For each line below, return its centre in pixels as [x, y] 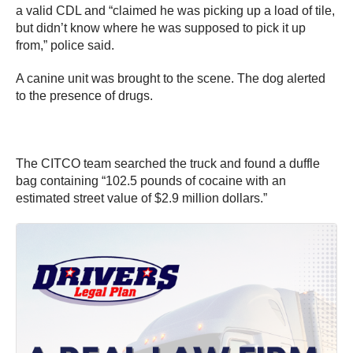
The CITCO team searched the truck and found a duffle [168, 163]
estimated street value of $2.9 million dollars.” [141, 198]
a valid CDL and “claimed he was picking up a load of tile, [175, 10]
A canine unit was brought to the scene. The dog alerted [171, 78]
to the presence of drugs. [84, 95]
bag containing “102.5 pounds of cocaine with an [151, 180]
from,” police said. [65, 45]
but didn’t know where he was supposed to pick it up [161, 28]
